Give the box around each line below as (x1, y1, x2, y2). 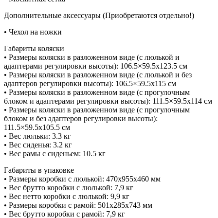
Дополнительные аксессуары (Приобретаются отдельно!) (4, 11, 194, 20)
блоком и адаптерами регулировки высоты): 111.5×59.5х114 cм (4, 97, 212, 106)
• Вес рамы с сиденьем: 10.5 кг (4, 149, 106, 158)
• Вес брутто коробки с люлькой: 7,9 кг (4, 183, 133, 192)
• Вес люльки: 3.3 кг (4, 132, 71, 141)
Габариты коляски (4, 44, 64, 53)
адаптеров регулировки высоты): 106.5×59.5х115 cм (4, 79, 176, 88)
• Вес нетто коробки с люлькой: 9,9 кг (4, 192, 129, 201)
